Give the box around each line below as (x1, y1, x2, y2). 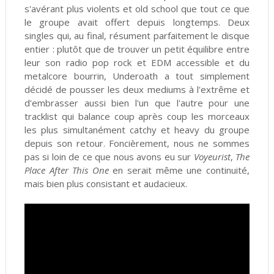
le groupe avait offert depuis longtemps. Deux (24, 16, 250, 29)
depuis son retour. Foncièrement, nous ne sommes (24, 137, 250, 150)
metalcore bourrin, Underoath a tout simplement (24, 70, 250, 83)
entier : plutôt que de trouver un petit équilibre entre (24, 43, 250, 56)
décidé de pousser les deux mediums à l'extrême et (24, 83, 250, 96)
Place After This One (24, 164, 109, 177)
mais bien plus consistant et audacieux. (24, 177, 187, 190)
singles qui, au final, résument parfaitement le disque (24, 29, 250, 42)
